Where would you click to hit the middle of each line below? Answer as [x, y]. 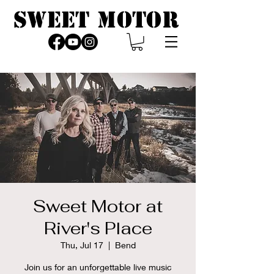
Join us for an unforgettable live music [98, 267]
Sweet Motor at [98, 206]
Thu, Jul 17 [82, 245]
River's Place [98, 228]
